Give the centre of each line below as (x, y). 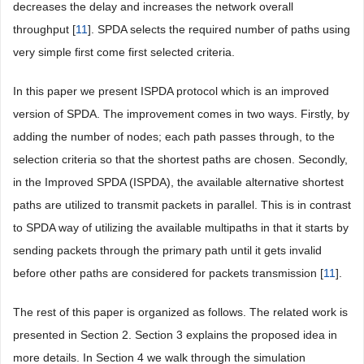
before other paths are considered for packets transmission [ (168, 273)
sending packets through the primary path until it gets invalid (167, 250)
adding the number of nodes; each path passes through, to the (174, 136)
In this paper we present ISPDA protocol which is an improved (171, 91)
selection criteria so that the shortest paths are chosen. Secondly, (180, 159)
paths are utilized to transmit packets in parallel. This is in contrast (182, 205)
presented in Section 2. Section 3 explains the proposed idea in (175, 335)
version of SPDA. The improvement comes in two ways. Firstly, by (181, 114)
